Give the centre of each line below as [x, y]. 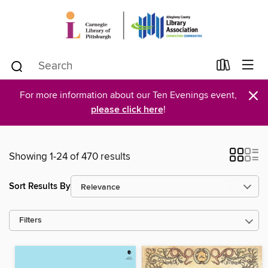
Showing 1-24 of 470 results [70, 157]
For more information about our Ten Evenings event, [128, 95]
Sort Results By [40, 186]
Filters [31, 220]
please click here [127, 110]
